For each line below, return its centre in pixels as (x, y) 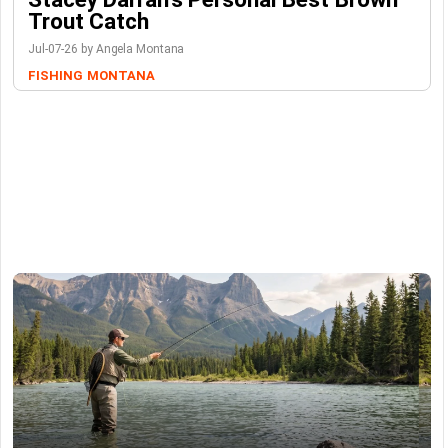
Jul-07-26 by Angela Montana (106, 49)
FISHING (55, 75)
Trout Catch (88, 21)
